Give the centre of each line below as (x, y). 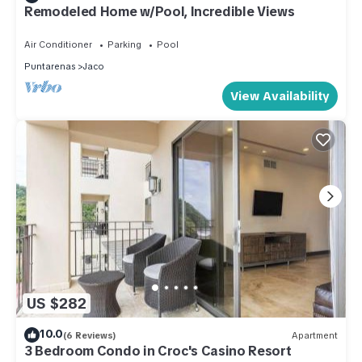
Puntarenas (50, 66)
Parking (124, 44)
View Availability (280, 96)
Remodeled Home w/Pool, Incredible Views (160, 11)
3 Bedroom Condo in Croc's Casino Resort (158, 351)
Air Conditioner (58, 44)
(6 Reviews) (90, 335)
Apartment (315, 335)
